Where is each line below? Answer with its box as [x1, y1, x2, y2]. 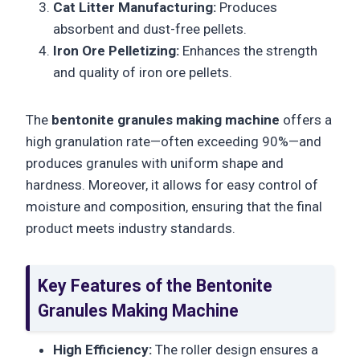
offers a [280, 111, 332, 128]
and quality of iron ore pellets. [53, 63, 232, 80]
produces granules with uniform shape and [26, 154, 284, 171]
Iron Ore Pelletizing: [53, 42, 179, 59]
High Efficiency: [53, 342, 152, 358]
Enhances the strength [179, 42, 317, 59]
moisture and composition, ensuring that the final [26, 198, 322, 215]
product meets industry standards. [26, 219, 235, 236]
